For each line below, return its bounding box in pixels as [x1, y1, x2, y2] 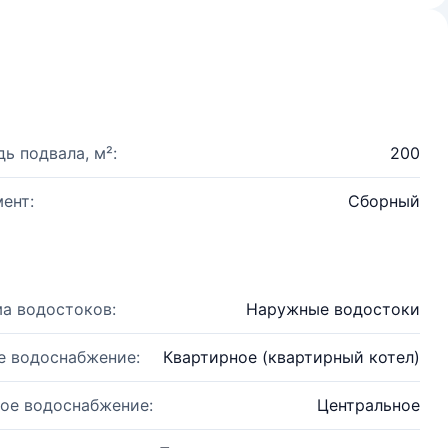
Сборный [348, 191, 420, 211]
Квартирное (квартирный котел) [163, 347, 420, 367]
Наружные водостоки [246, 299, 420, 319]
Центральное [317, 395, 420, 415]
